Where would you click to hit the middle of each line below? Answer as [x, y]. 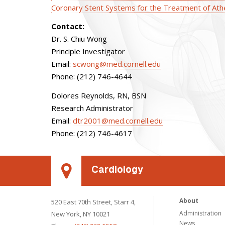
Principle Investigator [88, 51]
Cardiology [117, 171]
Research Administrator [92, 108]
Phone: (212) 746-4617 [92, 133]
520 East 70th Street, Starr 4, [93, 202]
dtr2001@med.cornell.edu [118, 120]
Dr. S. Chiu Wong [79, 39]
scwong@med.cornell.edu [117, 64]
